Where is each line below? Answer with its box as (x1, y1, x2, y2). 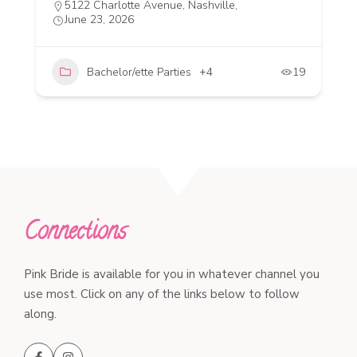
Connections (24, 215, 126, 253)
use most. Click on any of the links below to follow (24, 286, 300, 302)
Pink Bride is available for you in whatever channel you (24, 266, 320, 282)
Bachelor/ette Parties (87, 64, 191, 80)
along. (24, 306, 57, 322)
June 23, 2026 (65, 12, 134, 27)
